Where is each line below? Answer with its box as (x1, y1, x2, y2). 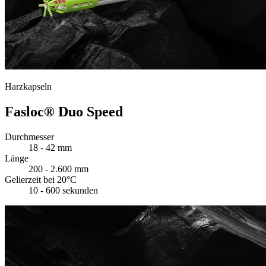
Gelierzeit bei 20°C (5, 174, 77, 185)
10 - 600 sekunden (28, 185, 98, 195)
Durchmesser (5, 131, 54, 142)
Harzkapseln (5, 81, 52, 92)
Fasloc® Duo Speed (5, 104, 123, 120)
